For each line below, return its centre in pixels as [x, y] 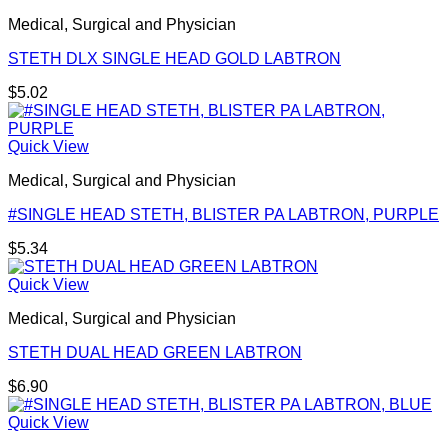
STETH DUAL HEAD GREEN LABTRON [155, 353]
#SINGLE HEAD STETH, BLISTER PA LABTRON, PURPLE [223, 215]
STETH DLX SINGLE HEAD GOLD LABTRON [174, 59]
